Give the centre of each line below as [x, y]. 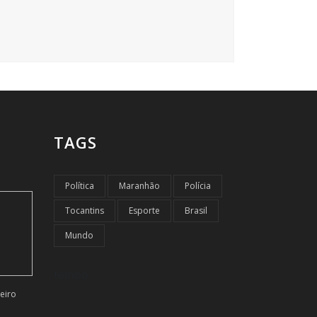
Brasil [196, 210]
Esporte [144, 210]
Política [80, 185]
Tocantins [85, 210]
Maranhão [139, 185]
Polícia [198, 185]
